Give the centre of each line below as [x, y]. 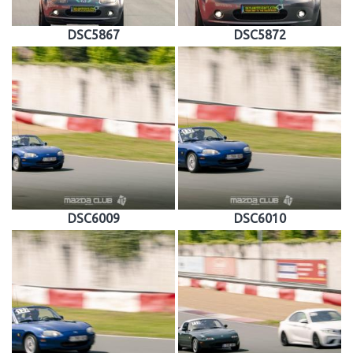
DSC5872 [260, 35]
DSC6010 [260, 218]
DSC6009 [93, 218]
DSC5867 [93, 35]
